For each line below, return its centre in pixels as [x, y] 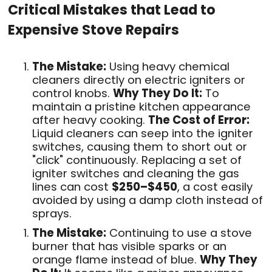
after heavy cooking [87, 120]
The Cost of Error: [199, 120]
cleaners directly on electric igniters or [139, 80]
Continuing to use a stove [179, 233]
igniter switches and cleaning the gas [136, 173]
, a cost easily [215, 186]
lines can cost [72, 186]
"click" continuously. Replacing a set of [137, 160]
